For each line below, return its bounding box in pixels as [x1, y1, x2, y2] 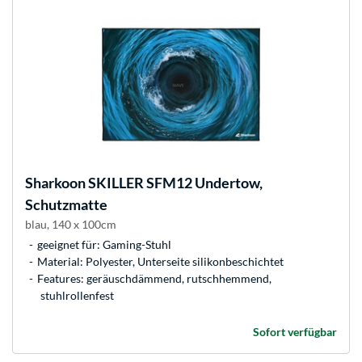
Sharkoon [25, 174, 86, 192]
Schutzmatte [25, 196, 107, 214]
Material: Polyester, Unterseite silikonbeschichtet [37, 255, 284, 269]
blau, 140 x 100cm [25, 217, 116, 232]
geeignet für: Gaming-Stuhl [37, 238, 171, 252]
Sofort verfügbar [253, 325, 337, 339]
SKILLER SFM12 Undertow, [86, 174, 263, 192]
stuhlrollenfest [40, 288, 114, 303]
